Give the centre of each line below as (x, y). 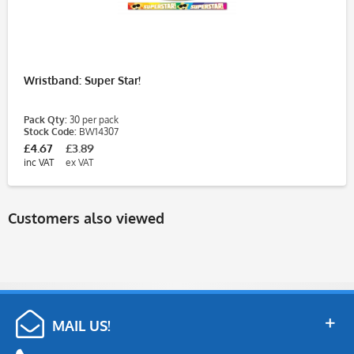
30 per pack (93, 119)
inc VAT (39, 162)
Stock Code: (50, 131)
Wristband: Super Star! (82, 80)
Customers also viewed (86, 218)
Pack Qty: (45, 119)
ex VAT (79, 162)
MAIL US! (81, 325)
